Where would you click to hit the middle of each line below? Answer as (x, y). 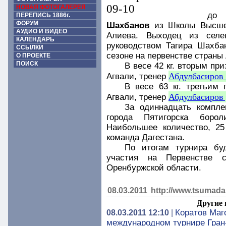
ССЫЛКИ (30, 47)
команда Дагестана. (146, 137)
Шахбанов (128, 25)
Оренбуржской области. (154, 168)
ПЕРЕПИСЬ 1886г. (43, 15)
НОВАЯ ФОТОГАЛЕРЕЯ (51, 7)
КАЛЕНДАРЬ (36, 39)
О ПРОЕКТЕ (34, 55)
